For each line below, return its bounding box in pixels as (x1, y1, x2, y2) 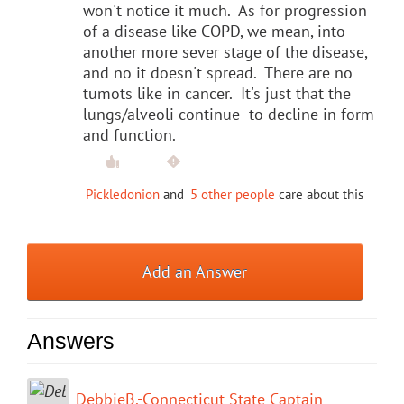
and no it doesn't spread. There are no (83, 61, 353, 83)
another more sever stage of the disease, (83, 41, 367, 62)
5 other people (190, 185, 275, 203)
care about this (275, 185, 363, 203)
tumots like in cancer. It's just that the (83, 82, 351, 104)
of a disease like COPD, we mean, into (83, 20, 345, 41)
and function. (83, 124, 176, 145)
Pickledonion (86, 185, 160, 203)
